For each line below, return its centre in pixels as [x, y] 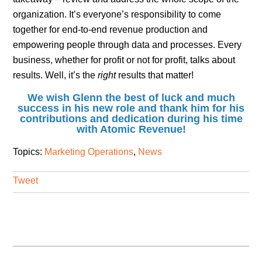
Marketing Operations [89, 151]
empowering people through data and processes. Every [127, 44]
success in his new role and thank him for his [131, 108]
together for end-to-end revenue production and [111, 29]
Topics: [29, 151]
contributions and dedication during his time [131, 118]
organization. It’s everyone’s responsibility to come [117, 14]
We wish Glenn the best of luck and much [131, 97]
